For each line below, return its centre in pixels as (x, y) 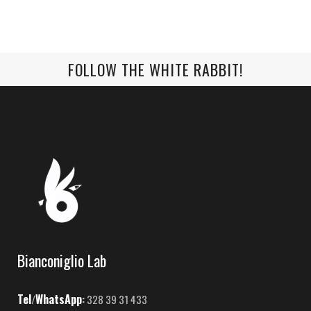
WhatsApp (59, 300)
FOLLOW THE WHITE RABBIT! (155, 70)
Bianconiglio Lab (62, 261)
